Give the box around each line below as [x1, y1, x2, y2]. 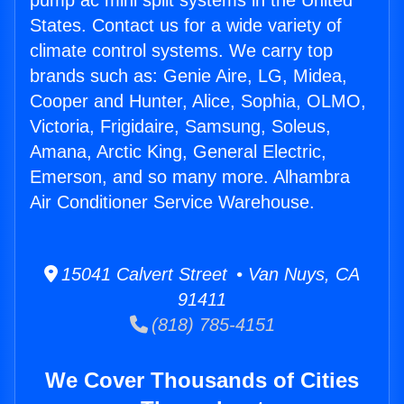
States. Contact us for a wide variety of [30, 15, 342, 36]
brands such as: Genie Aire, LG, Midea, [30, 66, 347, 87]
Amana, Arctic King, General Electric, [30, 142, 326, 162]
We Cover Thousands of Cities [45, 368, 359, 393]
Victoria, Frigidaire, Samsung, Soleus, [30, 116, 331, 137]
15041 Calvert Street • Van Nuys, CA [58, 264, 360, 285]
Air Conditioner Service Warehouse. [30, 192, 315, 213]
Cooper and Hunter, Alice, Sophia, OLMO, [30, 91, 366, 112]
